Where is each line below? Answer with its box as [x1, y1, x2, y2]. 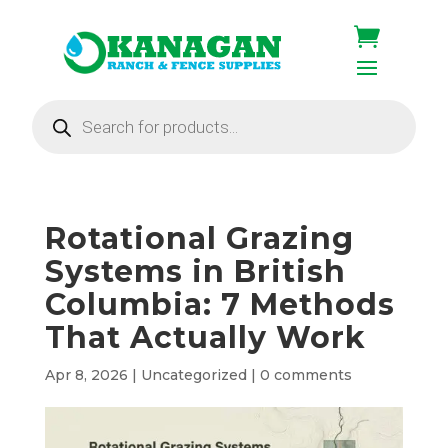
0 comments [259, 366, 352, 384]
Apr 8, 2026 [44, 366, 128, 384]
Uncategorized [140, 366, 247, 384]
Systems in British [44, 253, 346, 290]
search [31, 112, 85, 131]
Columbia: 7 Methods [44, 286, 395, 323]
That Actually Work [44, 319, 366, 356]
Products [31, 97, 105, 116]
